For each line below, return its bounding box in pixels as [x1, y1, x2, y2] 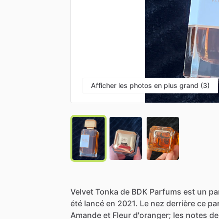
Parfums [150, 186, 181, 197]
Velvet [70, 186, 93, 197]
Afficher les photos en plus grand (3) [91, 81, 210, 89]
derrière [166, 198, 195, 208]
